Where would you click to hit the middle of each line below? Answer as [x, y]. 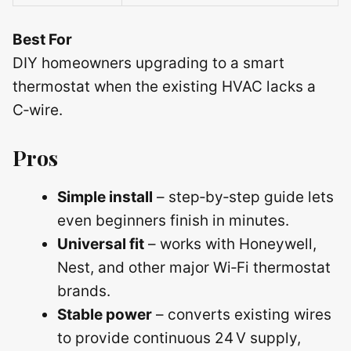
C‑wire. [38, 110]
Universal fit [101, 244]
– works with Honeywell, [230, 244]
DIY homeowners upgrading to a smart [148, 63]
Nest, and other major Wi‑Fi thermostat [194, 267]
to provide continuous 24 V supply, [179, 338]
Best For [42, 40]
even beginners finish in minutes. [173, 220]
